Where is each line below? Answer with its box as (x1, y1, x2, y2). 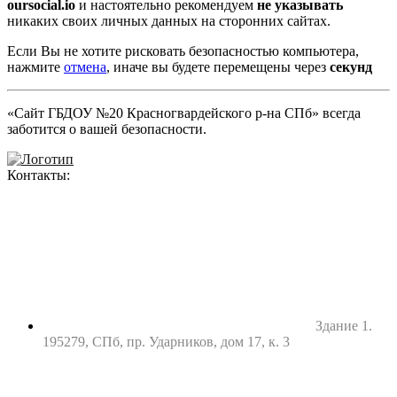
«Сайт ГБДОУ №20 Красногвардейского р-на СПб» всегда (7, 105, 361, 121)
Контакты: (7, 167, 70, 183)
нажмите (7, 59, 64, 75)
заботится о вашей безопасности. (7, 121, 206, 137)
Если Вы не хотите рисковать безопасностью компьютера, (7, 43, 359, 59)
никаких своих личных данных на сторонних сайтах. (7, 13, 331, 29)
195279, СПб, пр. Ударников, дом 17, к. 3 (43, 334, 290, 350)
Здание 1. (308, 318, 372, 334)
